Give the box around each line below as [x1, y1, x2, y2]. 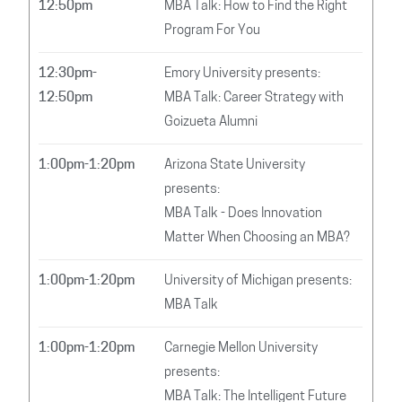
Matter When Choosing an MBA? [164, 232, 351, 246]
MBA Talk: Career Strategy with [164, 92, 345, 106]
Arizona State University [164, 159, 306, 173]
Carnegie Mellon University [164, 342, 319, 356]
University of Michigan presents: [164, 275, 353, 289]
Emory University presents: [164, 67, 321, 82]
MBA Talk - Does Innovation [164, 207, 323, 222]
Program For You [164, 24, 261, 39]
